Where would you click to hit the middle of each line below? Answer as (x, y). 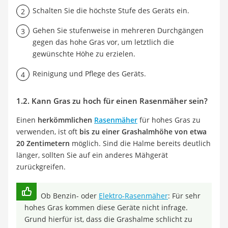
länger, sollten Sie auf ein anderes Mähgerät (92, 155)
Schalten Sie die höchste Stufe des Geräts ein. (111, 11)
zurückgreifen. (41, 167)
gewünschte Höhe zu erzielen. (84, 54)
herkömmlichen (66, 120)
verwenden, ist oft (48, 132)
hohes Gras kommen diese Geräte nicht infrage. (106, 208)
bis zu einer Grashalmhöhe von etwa (143, 132)
